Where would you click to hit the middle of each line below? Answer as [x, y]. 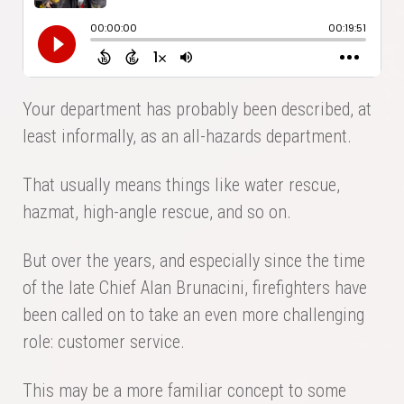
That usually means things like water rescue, [181, 185]
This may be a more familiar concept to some [184, 391]
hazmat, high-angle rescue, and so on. [157, 212]
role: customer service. [104, 342]
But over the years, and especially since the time [194, 261]
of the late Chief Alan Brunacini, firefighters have [195, 288]
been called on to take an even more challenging [193, 315]
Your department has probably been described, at [197, 110]
